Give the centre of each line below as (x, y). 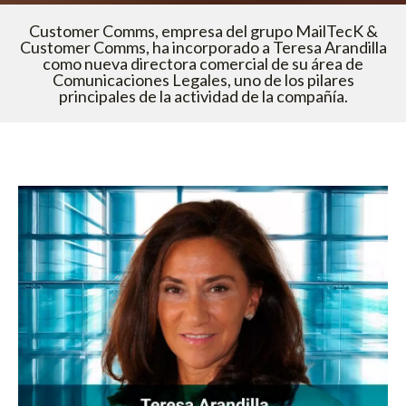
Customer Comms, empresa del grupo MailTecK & (203, 30)
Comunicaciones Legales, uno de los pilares (203, 79)
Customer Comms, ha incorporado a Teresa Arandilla (203, 47)
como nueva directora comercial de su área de (203, 63)
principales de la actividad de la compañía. (203, 96)
